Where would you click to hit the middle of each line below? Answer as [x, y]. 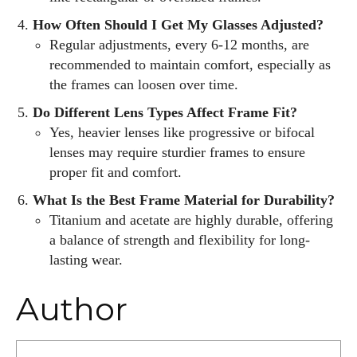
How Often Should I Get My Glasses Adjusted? [178, 25]
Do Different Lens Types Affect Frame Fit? [165, 112]
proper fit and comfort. [116, 172]
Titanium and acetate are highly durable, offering [191, 220]
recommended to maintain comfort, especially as [190, 65]
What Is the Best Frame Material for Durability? [184, 200]
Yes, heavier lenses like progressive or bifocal [182, 132]
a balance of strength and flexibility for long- [180, 240]
